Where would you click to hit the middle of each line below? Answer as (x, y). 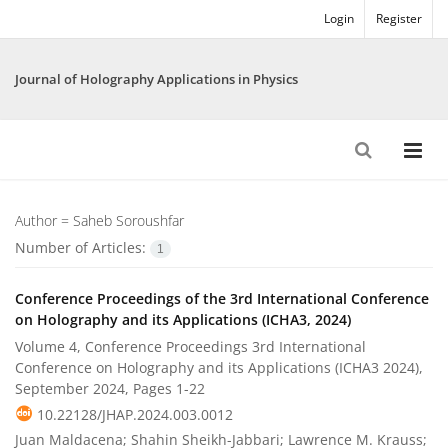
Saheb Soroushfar (128, 220)
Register (399, 18)
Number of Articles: (82, 247)
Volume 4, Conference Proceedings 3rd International (190, 347)
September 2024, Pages (95, 389)
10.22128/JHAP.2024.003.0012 (135, 415)
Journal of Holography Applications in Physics (156, 79)
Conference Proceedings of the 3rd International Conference (222, 299)
